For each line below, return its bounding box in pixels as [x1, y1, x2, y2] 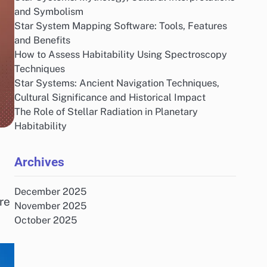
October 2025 [14, 215, 77, 226]
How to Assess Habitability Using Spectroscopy [14, 49, 227, 60]
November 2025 [14, 200, 86, 212]
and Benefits [14, 35, 70, 46]
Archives [14, 154, 64, 169]
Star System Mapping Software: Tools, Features [14, 20, 227, 32]
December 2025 [14, 186, 86, 197]
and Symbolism [14, 6, 83, 17]
